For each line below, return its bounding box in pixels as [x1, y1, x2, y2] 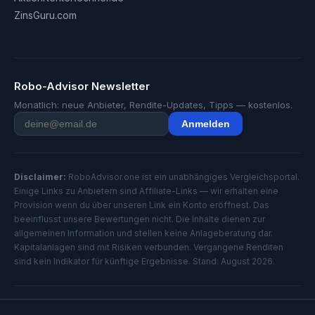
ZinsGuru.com [14, 9, 77, 22]
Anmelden [181, 118, 230, 130]
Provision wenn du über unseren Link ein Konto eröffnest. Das [14, 200, 269, 211]
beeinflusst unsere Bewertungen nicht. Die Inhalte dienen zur [14, 214, 265, 225]
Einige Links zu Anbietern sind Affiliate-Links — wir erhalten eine [14, 186, 278, 197]
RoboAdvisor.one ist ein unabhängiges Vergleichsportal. [66, 172, 300, 183]
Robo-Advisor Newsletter [14, 79, 150, 94]
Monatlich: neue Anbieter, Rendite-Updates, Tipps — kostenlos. [14, 99, 292, 111]
